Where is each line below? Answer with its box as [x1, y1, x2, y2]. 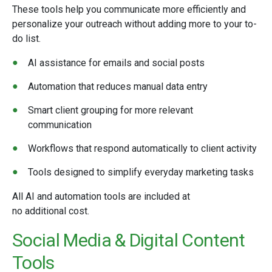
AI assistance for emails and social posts [28, 57, 205, 69]
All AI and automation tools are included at [12, 191, 190, 202]
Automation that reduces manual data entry [28, 81, 208, 92]
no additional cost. [12, 205, 89, 217]
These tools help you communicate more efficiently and [12, 4, 246, 15]
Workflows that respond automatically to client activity [28, 143, 257, 154]
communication [28, 119, 92, 131]
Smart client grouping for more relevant [28, 104, 193, 116]
